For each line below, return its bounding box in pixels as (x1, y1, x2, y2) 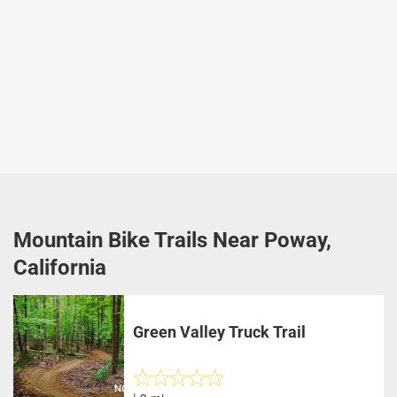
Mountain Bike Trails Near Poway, (13, 228, 331, 253)
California (13, 255, 106, 280)
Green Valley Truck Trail (133, 323, 307, 341)
